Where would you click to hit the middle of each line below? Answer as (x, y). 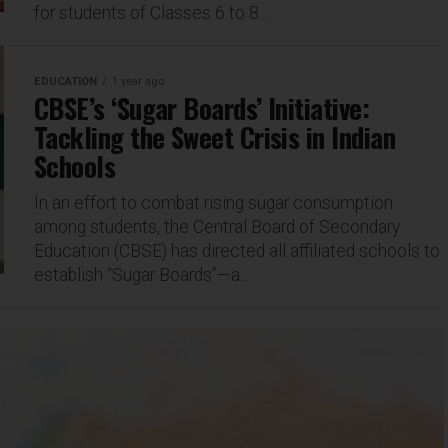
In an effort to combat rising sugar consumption (213, 203)
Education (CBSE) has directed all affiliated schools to (237, 251)
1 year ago (138, 81)
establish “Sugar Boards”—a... (141, 275)
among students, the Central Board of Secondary (217, 227)
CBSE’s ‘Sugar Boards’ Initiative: (202, 108)
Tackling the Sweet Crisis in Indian (214, 137)
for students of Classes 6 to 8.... (152, 13)
